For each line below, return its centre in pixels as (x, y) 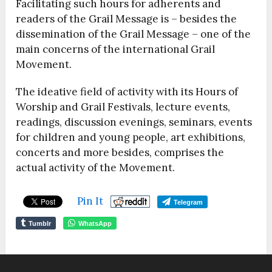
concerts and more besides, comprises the (120, 153)
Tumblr (40, 224)
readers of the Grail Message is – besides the (127, 19)
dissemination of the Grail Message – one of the (134, 34)
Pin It (90, 201)
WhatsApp (95, 224)
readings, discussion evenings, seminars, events (134, 122)
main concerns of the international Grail (116, 49)
